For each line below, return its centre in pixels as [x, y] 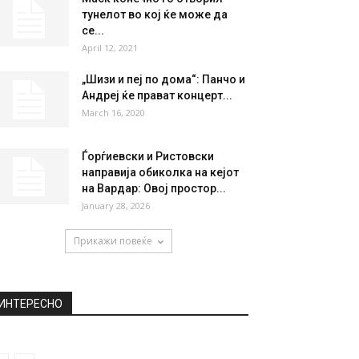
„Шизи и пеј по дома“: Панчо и [163, 79]
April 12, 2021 [110, 48]
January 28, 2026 [116, 206]
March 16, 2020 [113, 113]
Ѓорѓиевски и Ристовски [148, 156]
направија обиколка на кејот [160, 172]
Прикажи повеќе [113, 241]
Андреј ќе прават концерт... [157, 95]
